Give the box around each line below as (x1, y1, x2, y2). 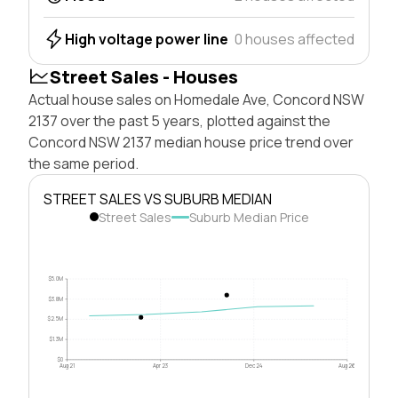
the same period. (28, 153, 139, 173)
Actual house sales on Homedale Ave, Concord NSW (28, 89, 364, 109)
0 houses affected (235, 28, 354, 49)
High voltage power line (65, 28, 228, 49)
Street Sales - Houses (50, 64, 238, 89)
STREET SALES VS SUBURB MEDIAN (44, 188, 272, 209)
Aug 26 (338, 361, 356, 370)
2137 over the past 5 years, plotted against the (28, 110, 330, 131)
